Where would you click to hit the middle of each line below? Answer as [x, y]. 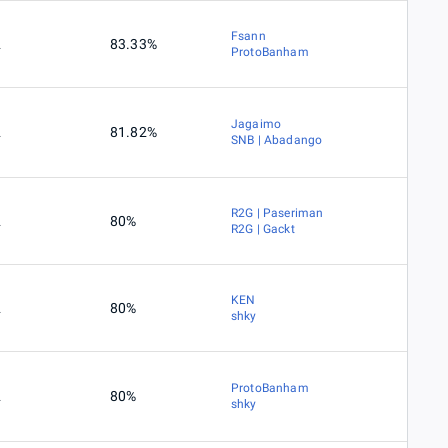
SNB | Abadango [277, 140]
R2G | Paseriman [277, 213]
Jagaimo [256, 124]
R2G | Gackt [263, 229]
